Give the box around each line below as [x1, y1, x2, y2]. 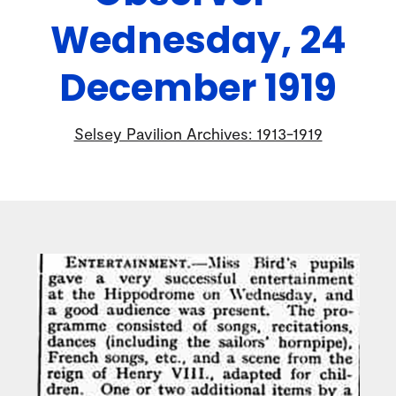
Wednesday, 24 [49, 13, 346, 66]
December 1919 [59, 61, 337, 114]
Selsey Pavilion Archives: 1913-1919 [73, 123, 323, 143]
